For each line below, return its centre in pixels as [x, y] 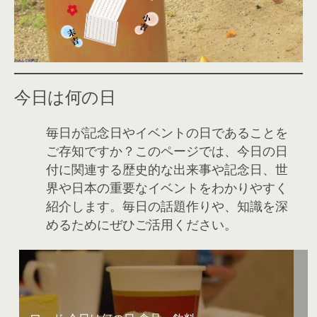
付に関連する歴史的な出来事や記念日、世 [167, 169]
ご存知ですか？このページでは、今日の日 [167, 150]
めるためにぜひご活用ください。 [142, 224]
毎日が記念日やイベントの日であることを [167, 132]
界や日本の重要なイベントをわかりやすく [167, 187]
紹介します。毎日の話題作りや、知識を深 [167, 206]
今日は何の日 [65, 95]
